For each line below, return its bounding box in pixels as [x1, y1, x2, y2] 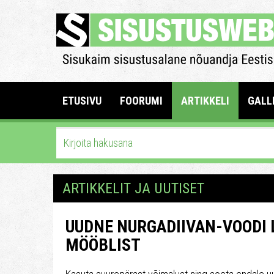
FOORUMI [120, 94, 163, 107]
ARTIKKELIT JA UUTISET [62, 180, 204, 197]
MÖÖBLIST [65, 235, 141, 255]
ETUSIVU [62, 94, 102, 107]
